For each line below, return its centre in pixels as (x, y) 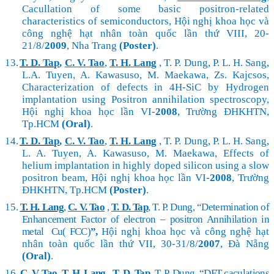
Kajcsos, (251, 75)
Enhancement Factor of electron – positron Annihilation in (146, 220)
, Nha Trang (93, 46)
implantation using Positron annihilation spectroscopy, (146, 100)
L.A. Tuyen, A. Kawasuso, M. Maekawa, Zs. (127, 75)
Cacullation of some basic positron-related (146, 9)
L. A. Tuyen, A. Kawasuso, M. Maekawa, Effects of (146, 154)
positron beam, (57, 178)
